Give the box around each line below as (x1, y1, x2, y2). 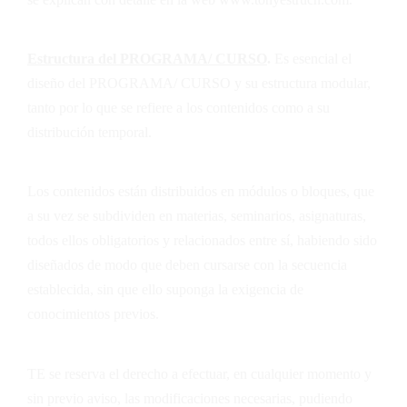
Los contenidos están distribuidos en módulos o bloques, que (27, 184, 374, 200)
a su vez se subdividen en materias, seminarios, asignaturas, (27, 208, 366, 224)
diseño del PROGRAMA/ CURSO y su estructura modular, (27, 75, 371, 92)
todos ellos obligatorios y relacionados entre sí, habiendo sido (27, 233, 377, 249)
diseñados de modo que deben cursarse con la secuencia (27, 257, 347, 273)
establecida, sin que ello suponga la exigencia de (27, 282, 303, 298)
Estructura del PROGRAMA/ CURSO (27, 51, 267, 67)
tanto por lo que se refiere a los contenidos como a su (27, 100, 330, 116)
